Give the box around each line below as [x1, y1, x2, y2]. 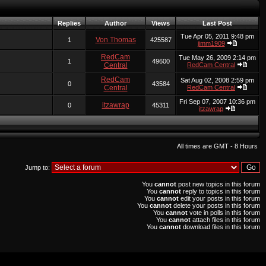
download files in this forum [181, 223, 260, 230]
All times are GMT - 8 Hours [177, 142, 258, 150]
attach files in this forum [191, 216, 260, 223]
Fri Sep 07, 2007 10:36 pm [179, 98, 255, 105]
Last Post [201, 20, 234, 27]
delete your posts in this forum [172, 202, 260, 209]
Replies [56, 20, 83, 27]
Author [103, 20, 128, 27]
